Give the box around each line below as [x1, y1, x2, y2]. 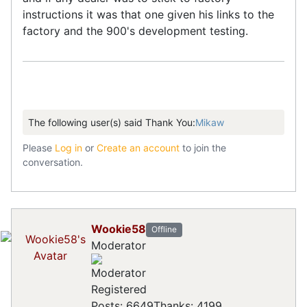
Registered [91, 282, 147, 296]
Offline [151, 224, 177, 235]
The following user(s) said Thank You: [28, 116, 195, 129]
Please [23, 142, 55, 154]
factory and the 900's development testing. [23, 24, 251, 38]
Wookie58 [91, 221, 146, 236]
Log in [55, 142, 82, 154]
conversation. [23, 156, 83, 169]
